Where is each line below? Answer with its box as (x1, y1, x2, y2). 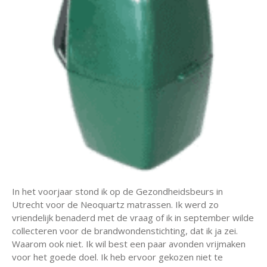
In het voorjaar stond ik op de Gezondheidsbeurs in (12, 185, 223, 197)
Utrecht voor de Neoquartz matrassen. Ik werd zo (12, 198, 219, 210)
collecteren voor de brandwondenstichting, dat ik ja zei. (12, 224, 238, 237)
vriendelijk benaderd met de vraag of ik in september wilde (12, 211, 254, 223)
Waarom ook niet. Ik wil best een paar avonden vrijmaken (12, 237, 246, 250)
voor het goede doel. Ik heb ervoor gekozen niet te (12, 250, 223, 263)
